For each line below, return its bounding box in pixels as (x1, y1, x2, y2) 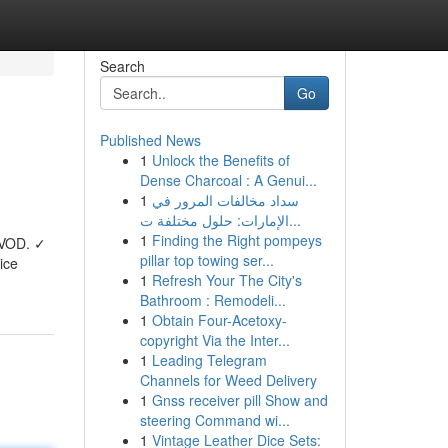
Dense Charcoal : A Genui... (139, 170, 317, 190)
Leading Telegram (151, 350, 267, 370)
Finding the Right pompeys (151, 230, 322, 250)
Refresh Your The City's (151, 270, 302, 290)
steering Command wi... (139, 410, 290, 430)
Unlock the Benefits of (151, 150, 290, 170)
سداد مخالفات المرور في (151, 190, 299, 210)
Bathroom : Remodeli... (139, 290, 286, 310)
